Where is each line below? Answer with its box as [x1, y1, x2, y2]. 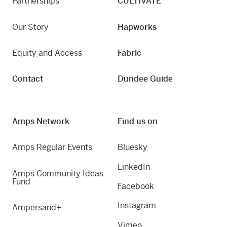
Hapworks [118, 21, 157, 32]
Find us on [118, 116, 158, 127]
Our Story [12, 21, 49, 32]
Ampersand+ [12, 202, 61, 213]
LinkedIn [118, 161, 150, 172]
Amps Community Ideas [12, 168, 103, 179]
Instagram [118, 200, 156, 211]
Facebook [118, 180, 154, 192]
